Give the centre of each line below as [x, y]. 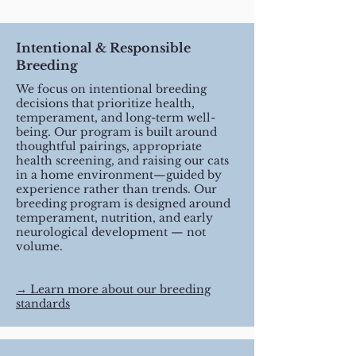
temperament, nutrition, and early [114, 218]
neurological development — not [111, 232]
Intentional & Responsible [103, 48]
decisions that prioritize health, [105, 104]
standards [43, 304]
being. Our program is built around [116, 132]
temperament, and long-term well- [116, 118]
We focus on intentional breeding [111, 89]
